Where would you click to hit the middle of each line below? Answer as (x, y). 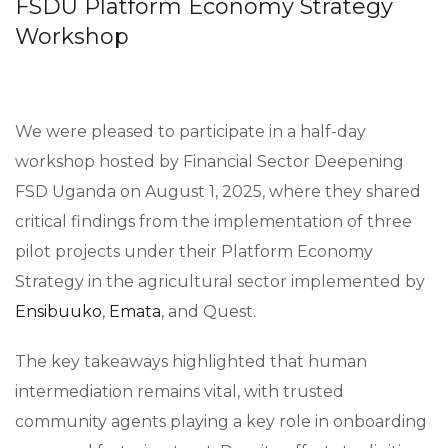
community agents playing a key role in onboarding (221, 421)
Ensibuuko (58, 311)
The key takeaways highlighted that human (191, 361)
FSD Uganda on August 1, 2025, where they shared (218, 191)
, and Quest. (208, 311)
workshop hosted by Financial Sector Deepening (209, 161)
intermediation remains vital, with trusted (179, 391)
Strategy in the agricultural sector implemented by (220, 281)
